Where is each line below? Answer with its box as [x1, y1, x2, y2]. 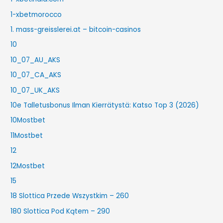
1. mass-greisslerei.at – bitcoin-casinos [10, 24, 141, 34]
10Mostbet [10, 115, 46, 125]
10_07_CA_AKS [10, 70, 62, 80]
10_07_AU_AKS [10, 55, 61, 65]
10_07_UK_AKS [10, 85, 60, 95]
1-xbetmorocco [10, 9, 62, 19]
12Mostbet [10, 161, 45, 171]
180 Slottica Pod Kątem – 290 [10, 206, 111, 216]
